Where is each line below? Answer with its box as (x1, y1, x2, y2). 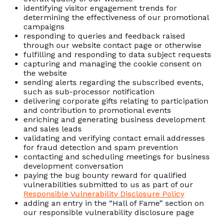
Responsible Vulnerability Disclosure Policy (23, 189, 184, 198)
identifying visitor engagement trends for (23, 3, 177, 13)
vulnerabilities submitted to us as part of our (23, 179, 193, 189)
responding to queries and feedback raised (23, 31, 185, 41)
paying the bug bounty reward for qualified (23, 170, 187, 180)
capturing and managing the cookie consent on (23, 59, 201, 68)
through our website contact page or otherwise (23, 40, 201, 50)
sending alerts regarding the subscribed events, (23, 77, 203, 87)
